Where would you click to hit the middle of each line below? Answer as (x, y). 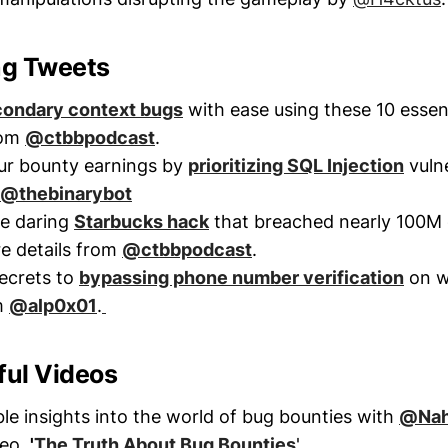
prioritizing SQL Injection (296, 165)
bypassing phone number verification (241, 277)
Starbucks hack (141, 221)
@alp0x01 (53, 305)
